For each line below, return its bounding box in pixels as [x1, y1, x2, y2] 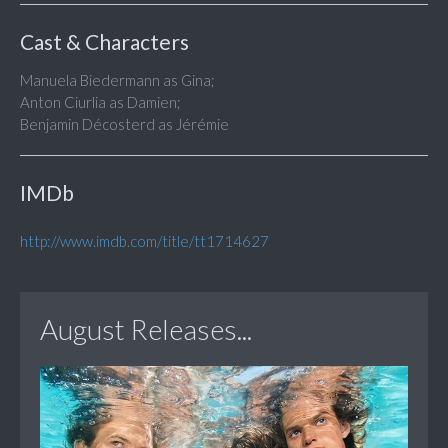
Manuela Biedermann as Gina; [20, 71, 215, 90]
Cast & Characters [20, 29, 189, 55]
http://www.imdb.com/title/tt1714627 [20, 232, 269, 251]
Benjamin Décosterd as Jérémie [20, 115, 229, 134]
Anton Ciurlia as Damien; [20, 93, 181, 112]
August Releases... [40, 312, 252, 347]
